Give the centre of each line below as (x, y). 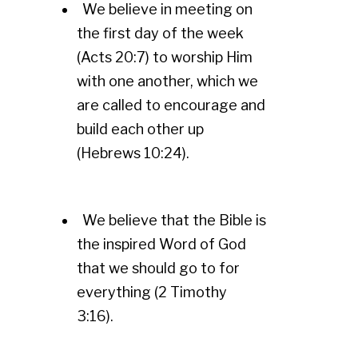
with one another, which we (167, 81)
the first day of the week (160, 33)
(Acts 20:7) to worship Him (165, 57)
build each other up (140, 129)
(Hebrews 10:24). (135, 153)
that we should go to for (158, 268)
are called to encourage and (171, 105)
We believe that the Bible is (174, 220)
